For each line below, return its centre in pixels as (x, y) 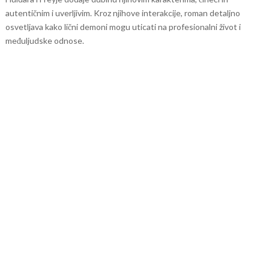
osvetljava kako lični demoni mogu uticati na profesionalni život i (123, 27)
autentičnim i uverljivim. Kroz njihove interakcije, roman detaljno (122, 13)
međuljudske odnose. (44, 41)
